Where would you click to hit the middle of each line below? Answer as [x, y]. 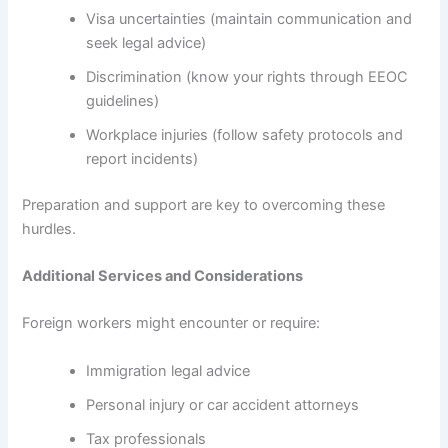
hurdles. [49, 228]
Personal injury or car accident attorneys [223, 404]
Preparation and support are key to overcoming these [204, 204]
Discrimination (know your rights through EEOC [247, 76]
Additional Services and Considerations [163, 276]
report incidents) [142, 158]
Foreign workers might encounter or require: [171, 323]
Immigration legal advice [168, 370]
